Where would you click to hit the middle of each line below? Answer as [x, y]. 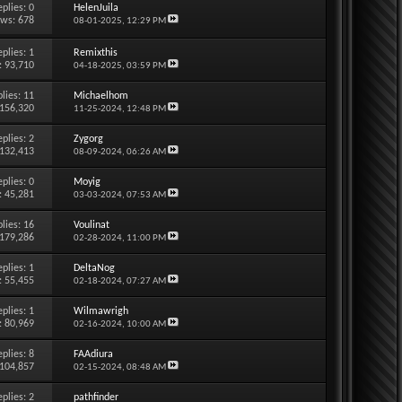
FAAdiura [93, 354]
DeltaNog [94, 268]
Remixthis [95, 52]
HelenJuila [96, 8]
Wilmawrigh [100, 311]
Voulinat [91, 225]
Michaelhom [100, 96]
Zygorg [88, 139]
